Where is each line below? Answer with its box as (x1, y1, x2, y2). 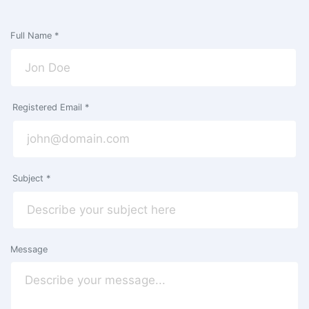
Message (10, 243, 48, 255)
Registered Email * (12, 101, 89, 112)
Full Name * (10, 30, 59, 41)
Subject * (12, 172, 50, 183)
